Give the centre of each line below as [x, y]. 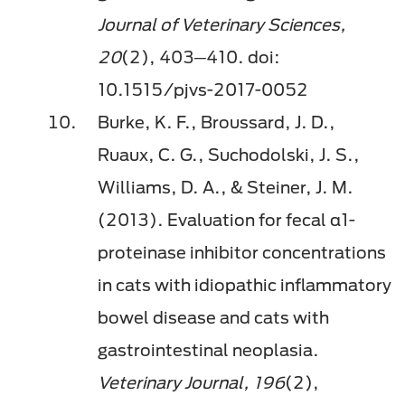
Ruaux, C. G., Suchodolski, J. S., [229, 155]
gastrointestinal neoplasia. [208, 350]
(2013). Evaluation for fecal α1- [226, 220]
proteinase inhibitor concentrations [242, 253]
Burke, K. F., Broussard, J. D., [217, 122]
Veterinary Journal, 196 [191, 383]
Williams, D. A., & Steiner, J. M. [226, 188]
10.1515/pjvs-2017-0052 [205, 90]
